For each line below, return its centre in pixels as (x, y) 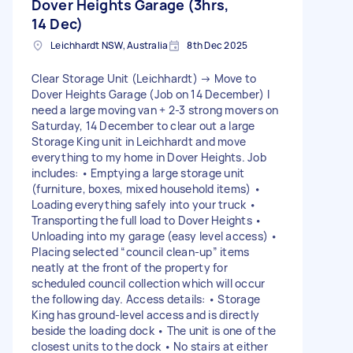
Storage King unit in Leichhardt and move (139, 141)
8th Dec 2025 (217, 45)
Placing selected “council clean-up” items (141, 251)
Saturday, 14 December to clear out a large (143, 125)
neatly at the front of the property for (130, 267)
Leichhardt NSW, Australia (110, 45)
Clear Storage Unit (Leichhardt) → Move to (144, 78)
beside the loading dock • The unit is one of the (154, 330)
